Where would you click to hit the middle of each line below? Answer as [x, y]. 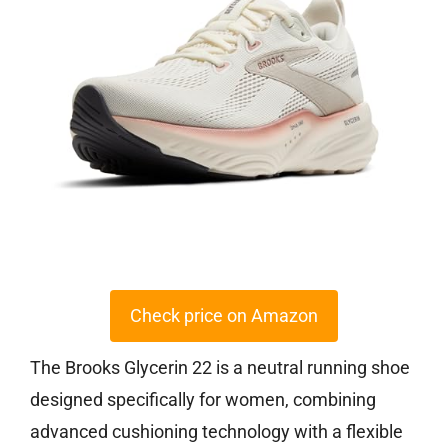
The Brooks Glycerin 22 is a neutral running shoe [220, 368]
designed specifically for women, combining [203, 400]
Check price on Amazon [224, 316]
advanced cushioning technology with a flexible [216, 432]
